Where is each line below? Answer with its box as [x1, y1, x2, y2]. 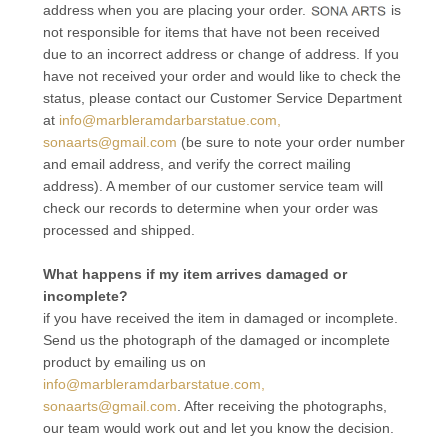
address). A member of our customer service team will [42, 178, 383, 194]
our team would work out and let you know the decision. [42, 420, 394, 436]
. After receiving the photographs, [176, 398, 387, 414]
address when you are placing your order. [42, 2, 310, 18]
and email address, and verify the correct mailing [42, 156, 351, 172]
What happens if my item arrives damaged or [42, 266, 347, 282]
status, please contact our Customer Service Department [42, 90, 402, 106]
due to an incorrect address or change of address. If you [42, 46, 399, 62]
